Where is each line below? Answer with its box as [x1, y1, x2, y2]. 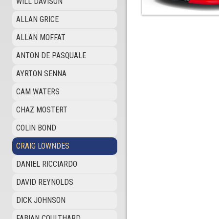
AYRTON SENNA [16, 69, 66, 78]
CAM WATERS [16, 87, 60, 96]
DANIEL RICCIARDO [16, 159, 77, 169]
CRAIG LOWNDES [16, 141, 69, 151]
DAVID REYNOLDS [16, 177, 73, 187]
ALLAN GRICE [16, 15, 59, 24]
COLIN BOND [16, 123, 56, 132]
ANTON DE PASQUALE [16, 51, 86, 60]
